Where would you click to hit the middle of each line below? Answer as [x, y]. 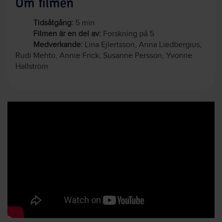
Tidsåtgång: [53, 23]
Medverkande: [58, 45]
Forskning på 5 [128, 34]
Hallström [32, 66]
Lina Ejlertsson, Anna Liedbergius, [142, 45]
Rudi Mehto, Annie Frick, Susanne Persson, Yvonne [104, 55]
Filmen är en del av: [67, 34]
